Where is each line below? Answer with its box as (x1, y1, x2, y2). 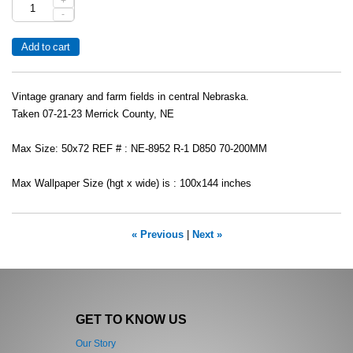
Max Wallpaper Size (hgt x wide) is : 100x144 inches (12, 178, 251, 190)
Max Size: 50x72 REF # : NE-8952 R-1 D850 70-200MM (12, 143, 267, 155)
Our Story (75, 338, 116, 350)
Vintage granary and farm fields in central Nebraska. (12, 91, 249, 103)
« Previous (131, 229, 184, 241)
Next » (191, 229, 222, 241)
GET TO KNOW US (75, 311, 187, 326)
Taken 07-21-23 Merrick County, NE (12, 109, 174, 121)
